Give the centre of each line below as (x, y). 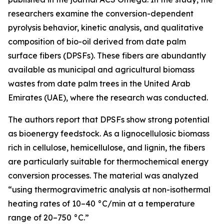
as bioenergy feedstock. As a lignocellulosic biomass (109, 134)
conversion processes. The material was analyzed (103, 176)
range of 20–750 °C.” (48, 218)
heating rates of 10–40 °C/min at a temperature (101, 204)
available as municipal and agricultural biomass (101, 70)
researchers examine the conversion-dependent (101, 14)
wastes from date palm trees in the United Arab (99, 84)
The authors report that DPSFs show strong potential (109, 120)
